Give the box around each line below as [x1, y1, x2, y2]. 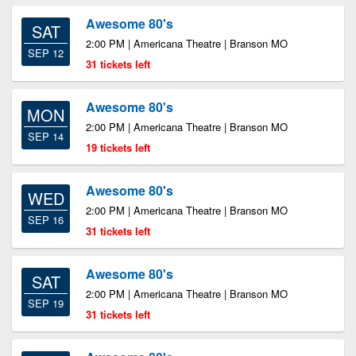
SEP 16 [28, 212, 64, 227]
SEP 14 [28, 129, 64, 144]
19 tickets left [86, 140, 150, 155]
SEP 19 [28, 296, 64, 311]
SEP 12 [28, 45, 64, 60]
